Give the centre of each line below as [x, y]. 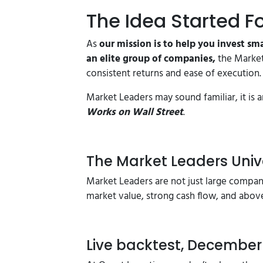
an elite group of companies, [152, 59]
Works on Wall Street [135, 112]
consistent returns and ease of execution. [174, 73]
